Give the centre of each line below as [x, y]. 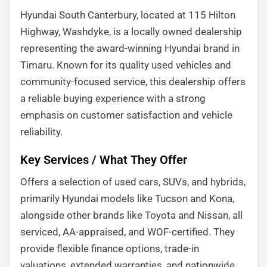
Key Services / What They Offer [104, 160]
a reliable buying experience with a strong [113, 98]
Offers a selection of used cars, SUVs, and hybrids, [133, 182]
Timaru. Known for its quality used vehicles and [126, 65]
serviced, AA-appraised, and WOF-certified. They [128, 232]
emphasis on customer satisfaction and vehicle [126, 115]
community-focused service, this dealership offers [133, 82]
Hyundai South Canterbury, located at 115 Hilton [128, 15]
